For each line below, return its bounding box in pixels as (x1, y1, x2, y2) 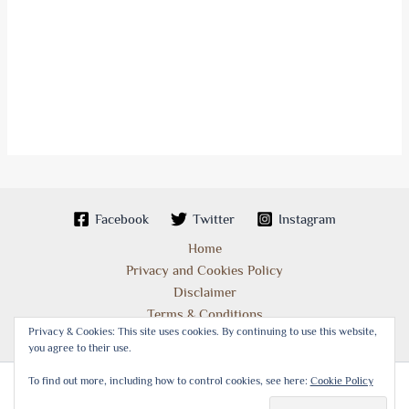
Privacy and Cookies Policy (126, 263, 283, 278)
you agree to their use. (27, 341, 131, 355)
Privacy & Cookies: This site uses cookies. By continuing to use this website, (27, 325, 377, 339)
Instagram (278, 211, 336, 226)
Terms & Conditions (146, 307, 263, 321)
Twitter (193, 211, 235, 226)
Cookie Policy (309, 374, 373, 388)
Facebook (95, 211, 150, 226)
